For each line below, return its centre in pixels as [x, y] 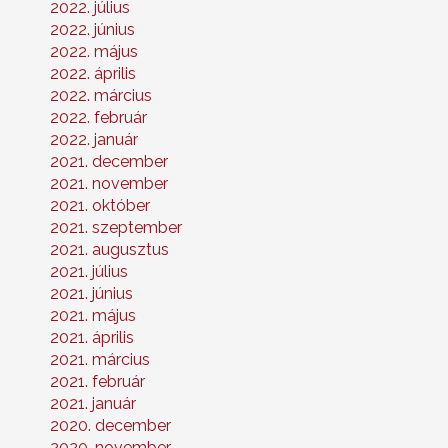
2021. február [97, 382]
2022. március [101, 96]
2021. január [93, 404]
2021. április [92, 338]
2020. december [110, 426]
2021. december [109, 162]
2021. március [100, 360]
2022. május [94, 52]
